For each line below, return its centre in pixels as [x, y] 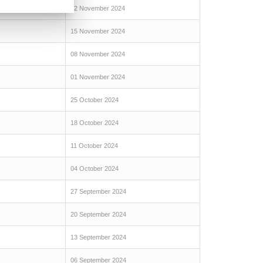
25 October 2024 [95, 100]
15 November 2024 [98, 31]
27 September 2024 [98, 191]
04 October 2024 [95, 168]
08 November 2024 [98, 54]
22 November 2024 [98, 8]
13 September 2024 [98, 237]
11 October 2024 [94, 146]
